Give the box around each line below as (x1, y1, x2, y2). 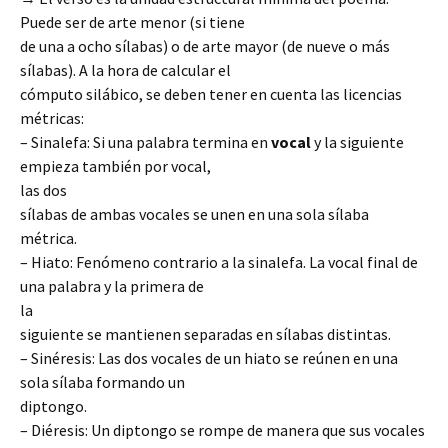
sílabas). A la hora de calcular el (20, 60, 231, 80)
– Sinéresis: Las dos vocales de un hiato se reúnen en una (20, 348, 398, 368)
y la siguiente (311, 132, 404, 152)
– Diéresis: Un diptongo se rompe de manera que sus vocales (20, 420, 425, 440)
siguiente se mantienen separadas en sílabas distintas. (20, 324, 391, 344)
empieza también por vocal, (20, 156, 211, 176)
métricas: (20, 108, 84, 128)
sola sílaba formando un (20, 372, 185, 392)
